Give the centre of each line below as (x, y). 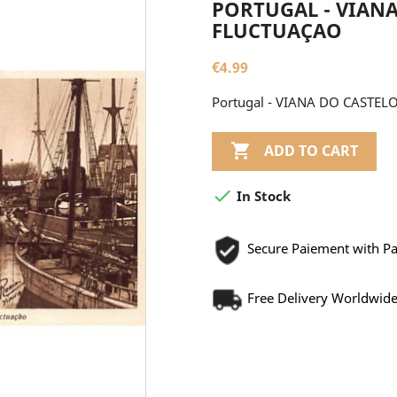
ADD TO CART (311, 151)
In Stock (262, 196)
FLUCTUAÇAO (277, 30)
